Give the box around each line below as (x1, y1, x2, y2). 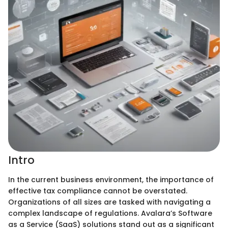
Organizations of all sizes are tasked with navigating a (8, 196, 211, 207)
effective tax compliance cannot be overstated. (8, 185, 187, 196)
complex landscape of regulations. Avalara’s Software (8, 208, 212, 218)
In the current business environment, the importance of (8, 174, 214, 185)
